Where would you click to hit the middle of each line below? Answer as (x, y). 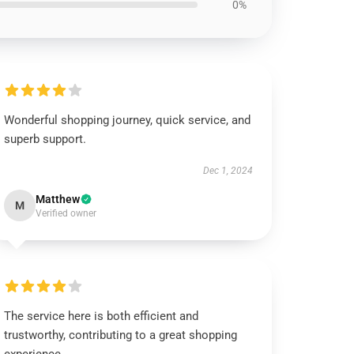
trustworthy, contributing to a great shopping (121, 335)
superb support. (45, 139)
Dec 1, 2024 (228, 171)
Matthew (58, 199)
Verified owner (66, 213)
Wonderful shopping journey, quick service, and (128, 120)
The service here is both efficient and (102, 316)
